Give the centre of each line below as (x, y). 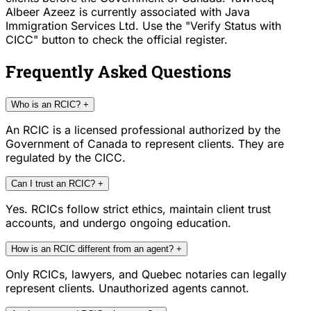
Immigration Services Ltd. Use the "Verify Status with (143, 26)
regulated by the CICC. (66, 158)
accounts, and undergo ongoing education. (118, 223)
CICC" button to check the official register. (117, 40)
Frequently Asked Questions (118, 72)
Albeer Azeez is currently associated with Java (128, 12)
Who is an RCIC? (46, 105)
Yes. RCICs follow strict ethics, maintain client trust (138, 209)
